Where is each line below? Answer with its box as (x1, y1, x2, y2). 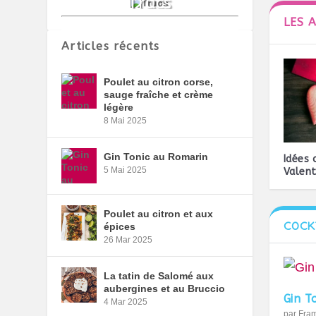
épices (104, 221, 136, 233)
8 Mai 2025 (104, 116, 147, 126)
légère (104, 102, 134, 114)
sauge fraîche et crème (104, 89, 214, 101)
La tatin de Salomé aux (104, 270, 214, 282)
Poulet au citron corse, (104, 76, 214, 88)
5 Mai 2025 (104, 165, 147, 176)
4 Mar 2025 (104, 297, 148, 308)
